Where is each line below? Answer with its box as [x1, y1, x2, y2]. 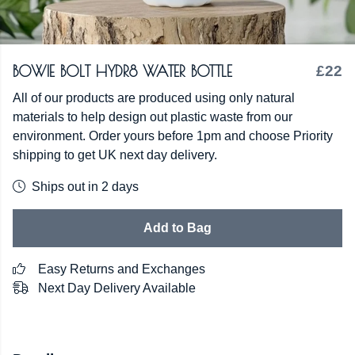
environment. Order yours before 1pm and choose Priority [13, 129, 333, 143]
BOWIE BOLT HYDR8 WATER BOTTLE [13, 63, 232, 80]
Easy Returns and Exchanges [38, 262, 205, 276]
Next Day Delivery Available [38, 281, 196, 295]
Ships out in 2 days [32, 180, 139, 193]
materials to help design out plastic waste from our [13, 110, 292, 124]
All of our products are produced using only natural [13, 91, 295, 105]
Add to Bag [143, 221, 212, 235]
